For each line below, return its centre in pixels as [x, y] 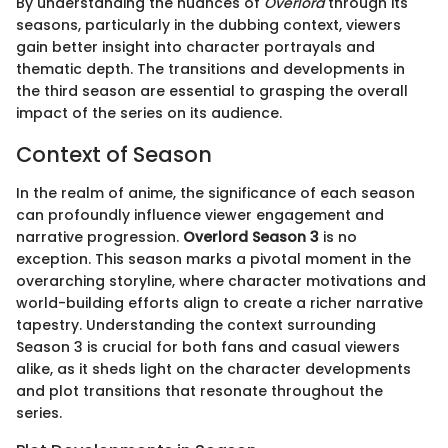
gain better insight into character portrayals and [195, 47]
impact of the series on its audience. [149, 113]
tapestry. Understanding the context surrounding [196, 324]
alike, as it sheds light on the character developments [213, 368]
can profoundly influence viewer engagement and [200, 214]
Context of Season [114, 155]
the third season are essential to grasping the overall [212, 91]
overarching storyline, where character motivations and [221, 280]
